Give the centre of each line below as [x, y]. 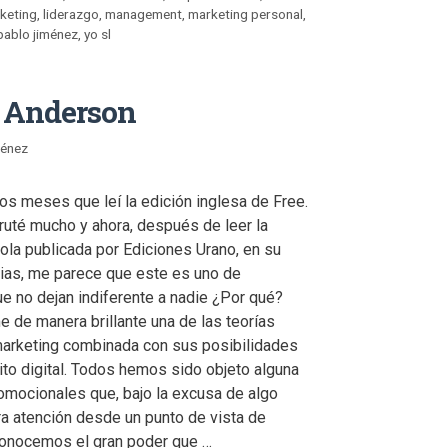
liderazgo [71, 13]
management [143, 13]
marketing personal [245, 13]
